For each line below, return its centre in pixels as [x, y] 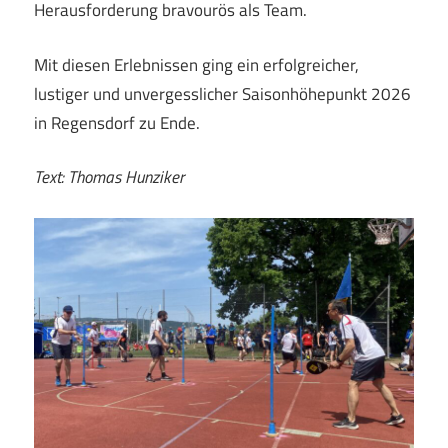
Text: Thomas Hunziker [109, 177]
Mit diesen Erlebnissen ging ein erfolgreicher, [196, 64]
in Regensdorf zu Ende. [117, 122]
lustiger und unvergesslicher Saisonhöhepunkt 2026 [222, 93]
